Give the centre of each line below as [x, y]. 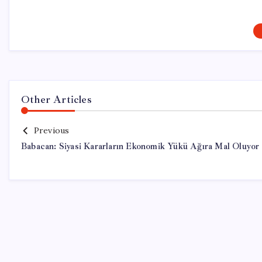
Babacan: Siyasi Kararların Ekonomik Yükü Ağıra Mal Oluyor [140, 146]
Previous [51, 130]
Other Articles [56, 99]
